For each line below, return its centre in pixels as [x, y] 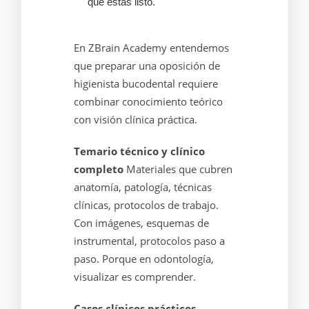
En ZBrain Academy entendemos [151, 48]
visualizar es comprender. [134, 277]
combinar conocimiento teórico [148, 102]
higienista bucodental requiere [146, 84]
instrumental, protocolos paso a [149, 241]
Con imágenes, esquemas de [141, 223]
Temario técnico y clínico [139, 151]
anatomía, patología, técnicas [142, 187]
